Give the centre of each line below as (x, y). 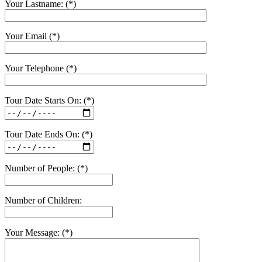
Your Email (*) (32, 36)
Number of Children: (43, 201)
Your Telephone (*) (41, 68)
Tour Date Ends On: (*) (49, 135)
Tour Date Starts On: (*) (49, 101)
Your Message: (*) (39, 233)
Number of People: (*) (46, 168)
